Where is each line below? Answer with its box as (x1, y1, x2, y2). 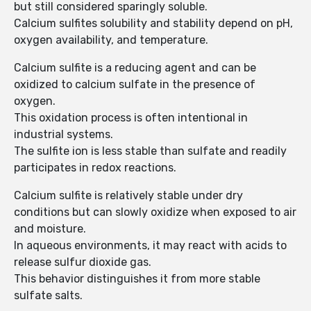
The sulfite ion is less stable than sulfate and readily (14, 144, 287, 158)
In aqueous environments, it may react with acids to (14, 239, 287, 253)
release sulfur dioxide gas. (14, 255, 151, 269)
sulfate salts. (14, 289, 83, 303)
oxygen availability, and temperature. (14, 33, 208, 47)
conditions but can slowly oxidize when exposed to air (14, 205, 296, 219)
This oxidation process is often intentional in (14, 111, 248, 125)
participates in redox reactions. (14, 161, 176, 175)
